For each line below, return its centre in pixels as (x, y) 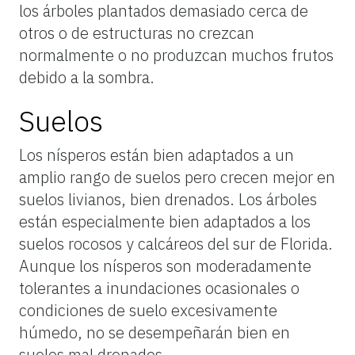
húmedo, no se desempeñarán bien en (155, 332)
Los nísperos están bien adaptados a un (157, 155)
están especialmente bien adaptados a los (165, 221)
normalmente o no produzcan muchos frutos (176, 55)
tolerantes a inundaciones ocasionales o (159, 288)
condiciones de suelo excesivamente (148, 310)
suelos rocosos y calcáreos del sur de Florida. (176, 243)
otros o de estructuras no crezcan (137, 32)
